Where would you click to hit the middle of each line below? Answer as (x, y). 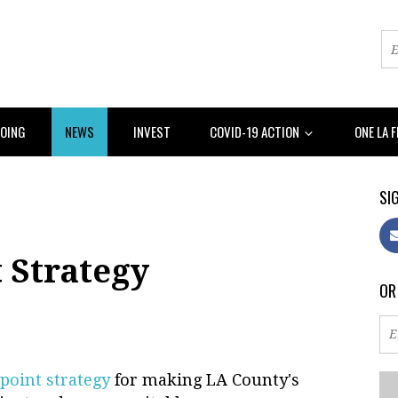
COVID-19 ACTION (256, 131)
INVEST (152, 131)
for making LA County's (205, 379)
